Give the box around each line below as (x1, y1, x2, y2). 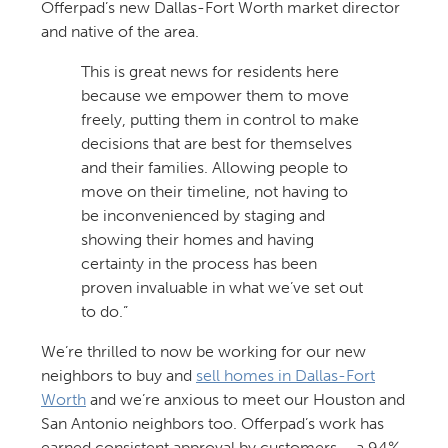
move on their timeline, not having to (80, 182, 348, 202)
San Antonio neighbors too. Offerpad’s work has (40, 414, 384, 434)
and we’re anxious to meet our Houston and (85, 390, 405, 410)
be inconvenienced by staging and (80, 206, 325, 226)
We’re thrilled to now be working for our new (40, 342, 366, 362)
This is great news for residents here (80, 62, 339, 82)
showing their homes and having (80, 230, 314, 250)
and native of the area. (40, 22, 199, 42)
